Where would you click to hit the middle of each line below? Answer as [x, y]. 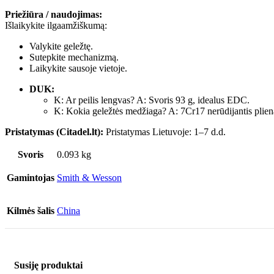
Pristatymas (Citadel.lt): [54, 132]
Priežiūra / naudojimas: [54, 15]
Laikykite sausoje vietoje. [78, 68]
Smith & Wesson [89, 178]
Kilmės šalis [31, 211]
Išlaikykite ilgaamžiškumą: [56, 26]
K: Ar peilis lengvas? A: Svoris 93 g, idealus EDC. [152, 100]
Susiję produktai [48, 265]
